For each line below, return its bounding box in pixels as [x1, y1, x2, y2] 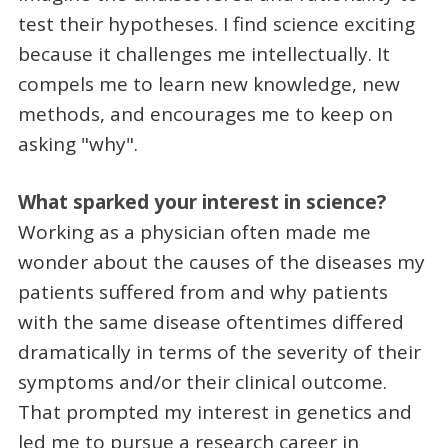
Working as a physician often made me [17, 219, 371, 246]
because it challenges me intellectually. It [17, 40, 390, 67]
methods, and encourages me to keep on [17, 100, 393, 127]
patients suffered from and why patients [17, 279, 388, 306]
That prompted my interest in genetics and [17, 399, 412, 426]
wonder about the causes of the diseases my [17, 249, 425, 276]
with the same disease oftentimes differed [17, 309, 404, 336]
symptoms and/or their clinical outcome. [17, 369, 387, 396]
